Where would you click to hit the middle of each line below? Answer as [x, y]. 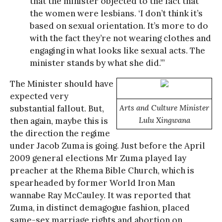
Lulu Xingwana [164, 120]
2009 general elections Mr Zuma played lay [98, 158]
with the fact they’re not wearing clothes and [120, 38]
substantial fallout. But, [57, 108]
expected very [39, 96]
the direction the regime [60, 133]
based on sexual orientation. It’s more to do [119, 26]
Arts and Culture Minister [164, 108]
